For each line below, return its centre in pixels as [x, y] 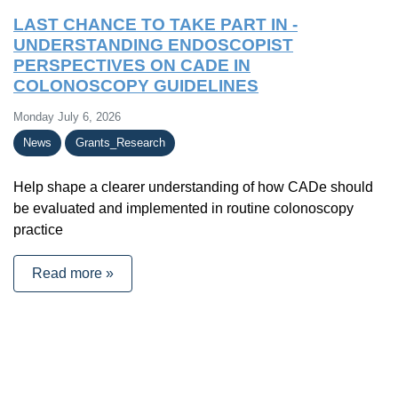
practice [38, 229]
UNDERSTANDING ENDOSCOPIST [153, 44]
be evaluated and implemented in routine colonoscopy [183, 208]
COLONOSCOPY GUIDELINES [136, 85]
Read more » [73, 273]
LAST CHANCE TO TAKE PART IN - [155, 24]
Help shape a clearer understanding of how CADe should [193, 187]
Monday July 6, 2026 [67, 116]
